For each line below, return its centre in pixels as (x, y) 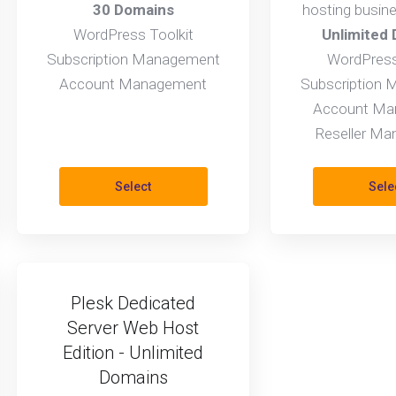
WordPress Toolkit (133, 34)
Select (133, 187)
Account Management (133, 84)
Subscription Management (133, 59)
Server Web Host (133, 328)
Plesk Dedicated (133, 303)
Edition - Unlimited (133, 353)
